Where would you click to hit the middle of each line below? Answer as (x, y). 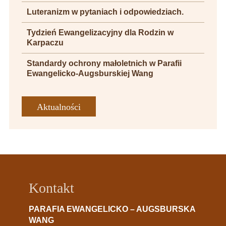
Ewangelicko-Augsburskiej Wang (90, 73)
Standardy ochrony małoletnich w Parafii (104, 63)
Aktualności (59, 107)
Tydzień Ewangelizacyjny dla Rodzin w (100, 33)
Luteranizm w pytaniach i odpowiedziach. (105, 12)
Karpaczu (45, 43)
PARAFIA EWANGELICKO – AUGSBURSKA (112, 209)
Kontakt (51, 188)
